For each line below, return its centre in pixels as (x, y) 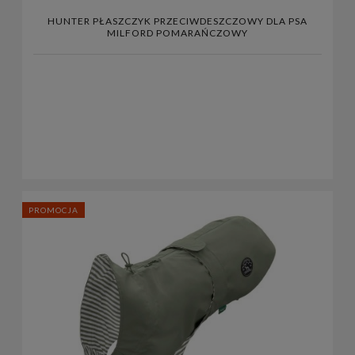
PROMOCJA (53, 210)
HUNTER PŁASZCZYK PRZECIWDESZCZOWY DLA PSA (177, 21)
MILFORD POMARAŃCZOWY (177, 33)
